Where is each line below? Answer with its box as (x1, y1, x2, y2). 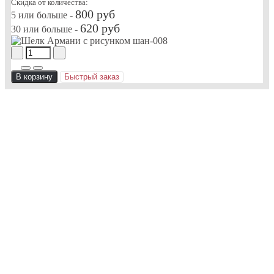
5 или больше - (11, 9, 75, 20)
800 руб (75, 7, 115, 21)
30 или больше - (11, 23, 80, 34)
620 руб (80, 21, 120, 35)
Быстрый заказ (64, 72, 119, 81)
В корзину (16, 72, 53, 81)
